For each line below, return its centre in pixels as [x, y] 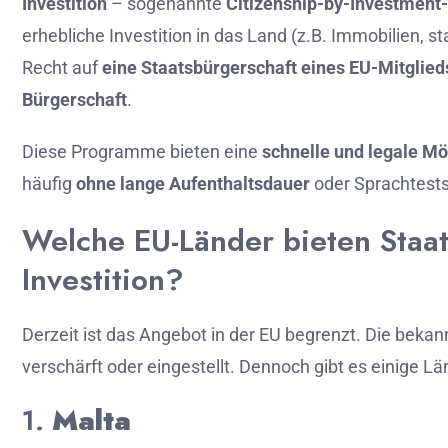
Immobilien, [379, 35]
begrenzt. [325, 334]
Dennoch [276, 366]
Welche [78, 240]
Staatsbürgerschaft [221, 67]
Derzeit [52, 334]
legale [395, 151]
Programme [120, 151]
